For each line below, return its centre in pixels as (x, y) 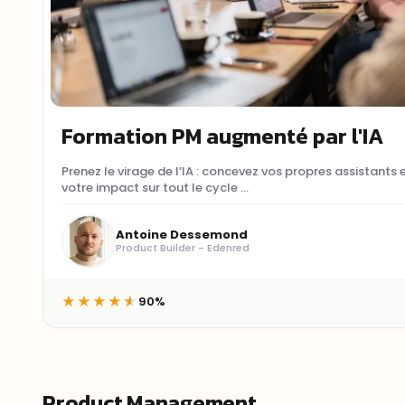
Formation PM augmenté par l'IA (223, 136)
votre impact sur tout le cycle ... (155, 187)
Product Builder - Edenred (183, 248)
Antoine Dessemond (182, 235)
